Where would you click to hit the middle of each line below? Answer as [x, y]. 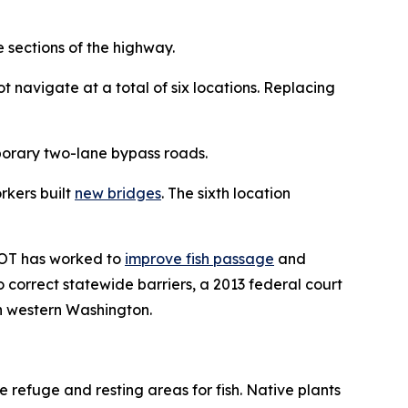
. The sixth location [226, 193]
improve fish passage [199, 259]
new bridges [118, 193]
